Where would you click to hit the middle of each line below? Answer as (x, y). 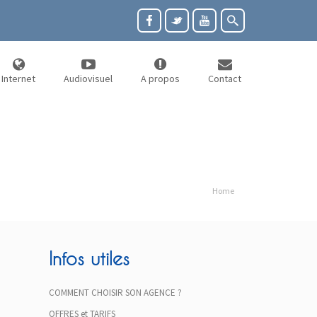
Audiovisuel (88, 79)
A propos (160, 79)
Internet (18, 79)
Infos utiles (89, 259)
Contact (225, 79)
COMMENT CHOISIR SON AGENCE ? (115, 293)
